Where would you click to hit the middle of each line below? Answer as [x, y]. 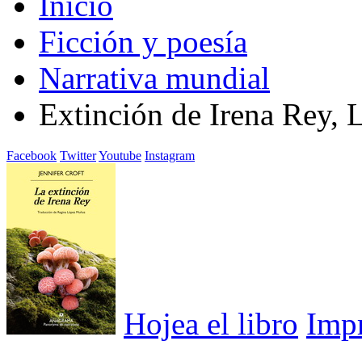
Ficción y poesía [143, 42]
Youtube [120, 155]
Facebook [32, 155]
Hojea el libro [211, 323]
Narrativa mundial [154, 78]
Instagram [170, 155]
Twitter [78, 155]
